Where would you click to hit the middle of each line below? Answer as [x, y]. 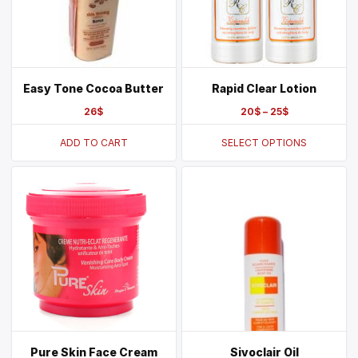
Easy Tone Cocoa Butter [94, 89]
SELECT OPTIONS [265, 142]
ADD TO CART [93, 142]
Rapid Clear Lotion [265, 89]
